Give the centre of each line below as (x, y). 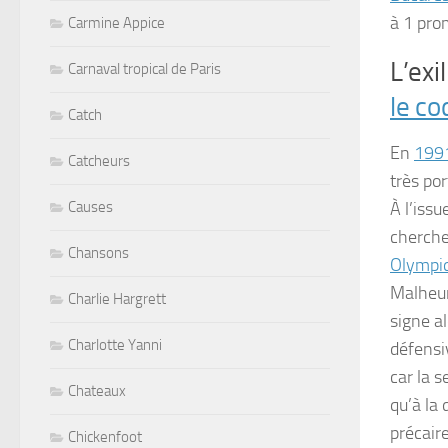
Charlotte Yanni (115, 345)
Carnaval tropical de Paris (144, 69)
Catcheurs (99, 161)
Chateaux (97, 391)
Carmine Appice (116, 23)
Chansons (98, 253)
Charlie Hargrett (117, 299)
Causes (90, 207)
